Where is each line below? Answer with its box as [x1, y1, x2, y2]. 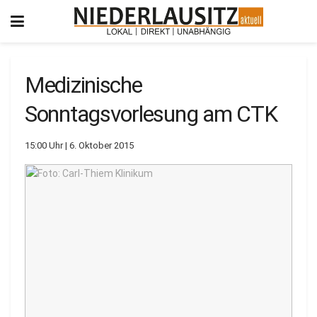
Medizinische [25, 71, 142, 98]
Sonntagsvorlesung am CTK [25, 100, 277, 127]
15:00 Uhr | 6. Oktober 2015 [25, 139, 134, 151]
